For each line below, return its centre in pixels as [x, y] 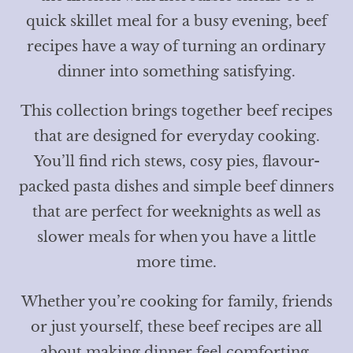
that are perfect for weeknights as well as [176, 212]
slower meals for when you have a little [176, 237]
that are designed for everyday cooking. [176, 136]
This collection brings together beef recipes [176, 111]
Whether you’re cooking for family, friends [176, 301]
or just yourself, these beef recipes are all [176, 327]
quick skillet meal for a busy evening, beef [176, 21]
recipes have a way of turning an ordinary [176, 46]
